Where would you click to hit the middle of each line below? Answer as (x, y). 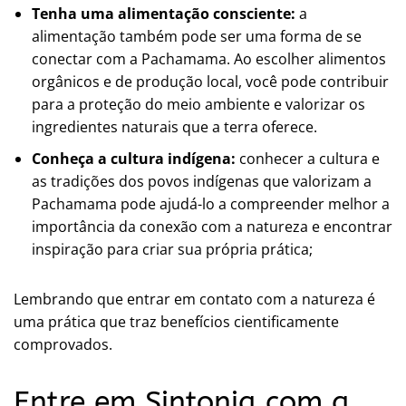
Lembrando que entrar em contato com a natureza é (194, 299)
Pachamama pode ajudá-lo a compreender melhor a (211, 203)
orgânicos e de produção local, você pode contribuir (210, 81)
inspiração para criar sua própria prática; (172, 249)
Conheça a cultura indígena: (134, 158)
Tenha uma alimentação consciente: (164, 13)
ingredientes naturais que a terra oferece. (174, 126)
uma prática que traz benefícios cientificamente (176, 321)
